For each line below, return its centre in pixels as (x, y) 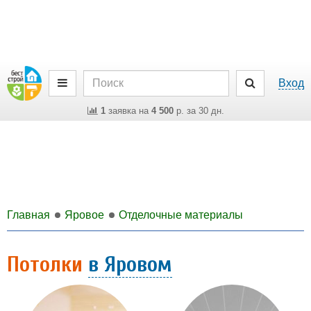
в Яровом (130, 264)
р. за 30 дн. (199, 111)
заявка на (128, 111)
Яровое (84, 215)
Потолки (48, 264)
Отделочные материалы (181, 215)
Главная (28, 215)
